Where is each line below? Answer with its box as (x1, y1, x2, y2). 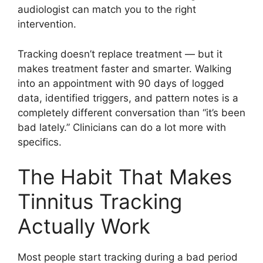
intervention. (18, 18, 76, 31)
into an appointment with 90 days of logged (18, 77, 224, 89)
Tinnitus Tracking (18, 189, 182, 214)
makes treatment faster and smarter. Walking (18, 62, 231, 75)
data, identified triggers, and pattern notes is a (18, 92, 238, 104)
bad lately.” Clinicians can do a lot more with (18, 121, 226, 133)
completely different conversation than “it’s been (18, 106, 245, 119)
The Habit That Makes (18, 164, 232, 190)
